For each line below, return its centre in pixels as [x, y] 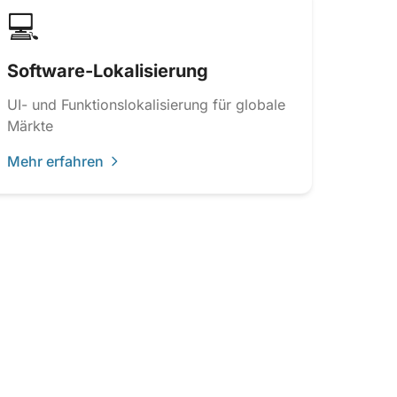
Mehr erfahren [55, 161]
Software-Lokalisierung [108, 71]
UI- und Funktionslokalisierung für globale [146, 105]
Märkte [30, 126]
